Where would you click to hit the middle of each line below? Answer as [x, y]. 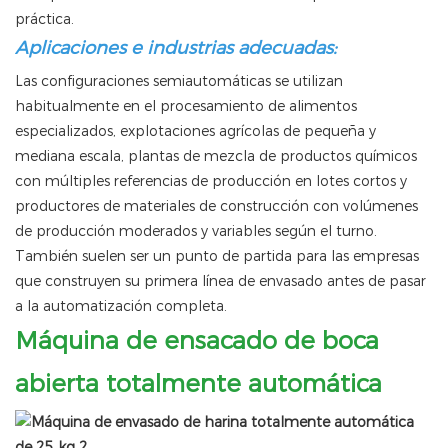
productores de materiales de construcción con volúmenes [216, 206]
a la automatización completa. [121, 306]
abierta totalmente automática [198, 384]
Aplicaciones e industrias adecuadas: [176, 48]
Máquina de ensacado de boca [197, 341]
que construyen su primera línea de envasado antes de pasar [220, 281]
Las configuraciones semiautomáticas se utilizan [179, 81]
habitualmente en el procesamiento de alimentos [186, 106]
